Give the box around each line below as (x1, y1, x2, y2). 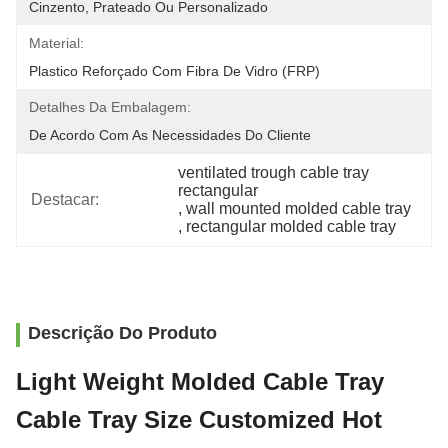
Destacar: (31, 191, 99, 208)
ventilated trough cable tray (178, 164, 370, 181)
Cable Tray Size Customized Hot (16, 406, 382, 433)
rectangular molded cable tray (186, 218, 397, 235)
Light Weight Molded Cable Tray (16, 368, 384, 395)
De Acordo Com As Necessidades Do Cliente (29, 127, 311, 143)
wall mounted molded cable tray (186, 200, 412, 217)
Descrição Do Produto (28, 323, 217, 343)
